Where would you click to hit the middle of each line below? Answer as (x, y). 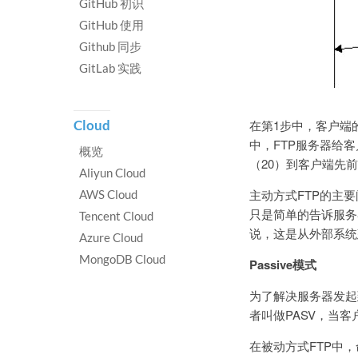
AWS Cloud (108, 194)
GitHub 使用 (111, 25)
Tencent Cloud (116, 216)
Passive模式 (283, 265)
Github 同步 (110, 46)
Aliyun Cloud (112, 173)
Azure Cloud (111, 237)
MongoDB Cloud (122, 259)
